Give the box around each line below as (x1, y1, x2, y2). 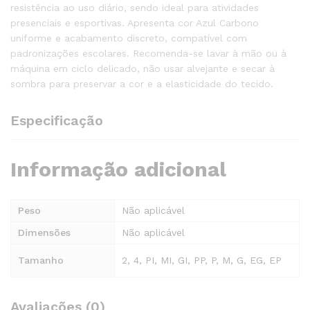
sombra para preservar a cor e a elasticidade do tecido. (10, 77, 277, 89)
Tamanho (18, 254, 64, 266)
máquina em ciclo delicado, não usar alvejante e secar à (10, 62, 275, 74)
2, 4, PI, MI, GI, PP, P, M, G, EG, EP (122, 254, 282, 266)
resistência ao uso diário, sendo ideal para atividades (10, 1, 259, 13)
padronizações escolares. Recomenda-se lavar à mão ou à (10, 47, 286, 59)
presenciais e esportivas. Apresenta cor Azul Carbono (10, 17, 259, 28)
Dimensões (18, 226, 71, 238)
